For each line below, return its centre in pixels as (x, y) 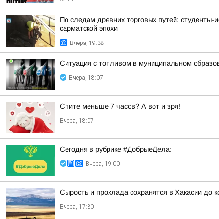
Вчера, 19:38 (87, 43)
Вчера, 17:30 (77, 207)
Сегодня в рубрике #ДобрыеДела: (116, 149)
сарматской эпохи (89, 28)
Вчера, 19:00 (103, 164)
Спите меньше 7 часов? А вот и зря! (120, 106)
